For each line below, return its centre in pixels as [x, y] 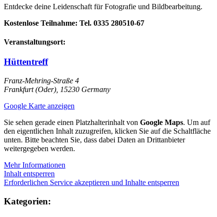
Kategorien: [27, 201]
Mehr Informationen [35, 165]
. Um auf [197, 123]
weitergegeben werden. [39, 149]
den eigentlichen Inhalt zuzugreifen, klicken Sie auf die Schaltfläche [107, 131]
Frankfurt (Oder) [30, 90]
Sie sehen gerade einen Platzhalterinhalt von [72, 123]
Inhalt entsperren [29, 174]
